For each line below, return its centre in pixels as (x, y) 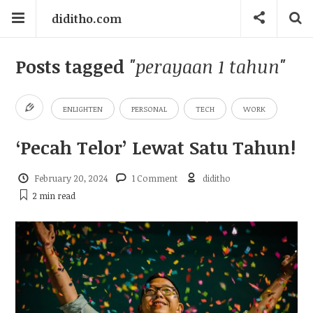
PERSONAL (150, 109)
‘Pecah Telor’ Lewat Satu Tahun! (156, 147)
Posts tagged (73, 66)
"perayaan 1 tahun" (208, 66)
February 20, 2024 (71, 178)
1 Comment (155, 178)
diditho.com (87, 19)
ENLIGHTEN (83, 109)
